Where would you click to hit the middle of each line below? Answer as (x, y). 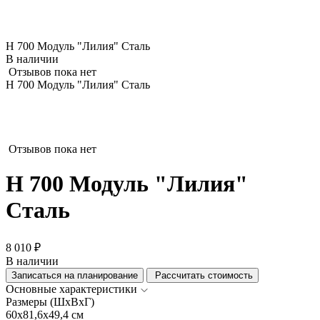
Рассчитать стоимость (202, 275)
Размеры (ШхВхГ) (50, 301)
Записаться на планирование (75, 275)
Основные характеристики (71, 289)
